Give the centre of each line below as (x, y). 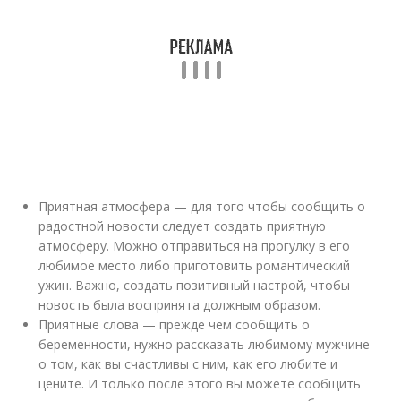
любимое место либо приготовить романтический (195, 265)
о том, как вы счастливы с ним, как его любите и (188, 364)
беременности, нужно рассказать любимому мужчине (205, 344)
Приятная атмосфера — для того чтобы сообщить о (202, 206)
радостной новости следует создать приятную (183, 226)
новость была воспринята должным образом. (180, 305)
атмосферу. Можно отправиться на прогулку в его (195, 246)
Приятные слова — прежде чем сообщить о (175, 324)
